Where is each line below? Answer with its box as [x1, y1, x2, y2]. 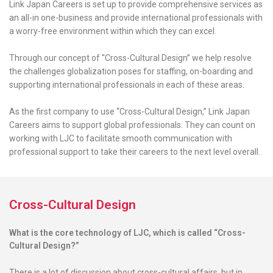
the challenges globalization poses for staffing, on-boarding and [9, 66, 253, 76]
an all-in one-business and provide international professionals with [9, 13, 263, 23]
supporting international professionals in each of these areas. [9, 80, 244, 90]
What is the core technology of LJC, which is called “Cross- [9, 228, 246, 238]
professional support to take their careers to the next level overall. [9, 147, 260, 157]
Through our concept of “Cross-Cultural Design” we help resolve [9, 53, 252, 63]
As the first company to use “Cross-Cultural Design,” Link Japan [9, 107, 250, 116]
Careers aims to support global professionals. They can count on [9, 120, 255, 130]
